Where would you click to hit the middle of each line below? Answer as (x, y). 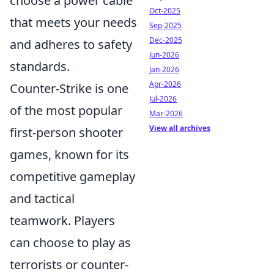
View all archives (180, 128)
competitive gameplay (72, 176)
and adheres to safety (71, 44)
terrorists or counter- (69, 264)
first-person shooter (66, 132)
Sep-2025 (165, 25)
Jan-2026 (164, 69)
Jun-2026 (164, 55)
